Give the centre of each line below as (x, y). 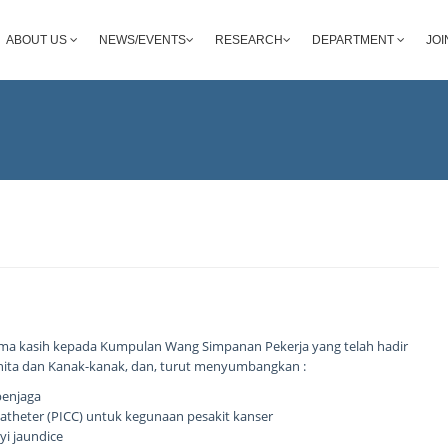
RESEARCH (249, 40)
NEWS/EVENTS (142, 40)
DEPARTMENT (354, 40)
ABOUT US (38, 40)
